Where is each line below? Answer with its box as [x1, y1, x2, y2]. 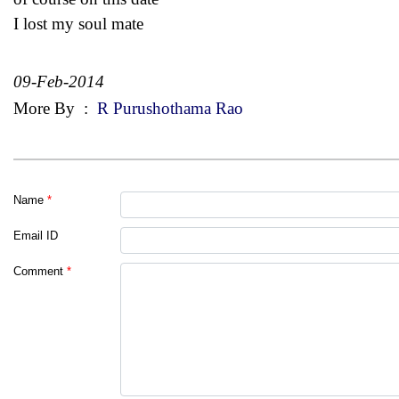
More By [13, 98, 79, 118]
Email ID [13, 228, 58, 242]
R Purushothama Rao [93, 98, 243, 118]
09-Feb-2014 [13, 71, 104, 91]
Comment [13, 264, 63, 278]
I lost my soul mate [13, 13, 143, 33]
